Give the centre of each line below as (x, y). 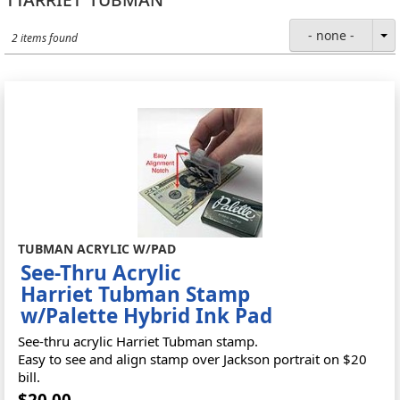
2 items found (45, 38)
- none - (331, 35)
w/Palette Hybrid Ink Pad (147, 316)
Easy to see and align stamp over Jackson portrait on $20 (193, 359)
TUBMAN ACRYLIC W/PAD (97, 249)
